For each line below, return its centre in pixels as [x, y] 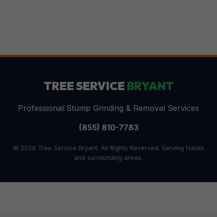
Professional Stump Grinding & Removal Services [108, 108]
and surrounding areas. [108, 158]
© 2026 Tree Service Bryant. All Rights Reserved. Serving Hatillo [108, 148]
